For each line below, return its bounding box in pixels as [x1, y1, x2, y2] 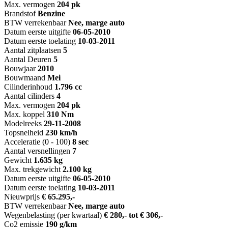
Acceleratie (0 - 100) [4, 137, 70, 147]
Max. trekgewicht [4, 165, 61, 174]
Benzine [38, 9, 65, 18]
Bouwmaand [4, 73, 45, 82]
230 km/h [45, 128, 77, 137]
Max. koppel [4, 110, 45, 119]
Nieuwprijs [4, 192, 40, 202]
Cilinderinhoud [4, 82, 52, 92]
